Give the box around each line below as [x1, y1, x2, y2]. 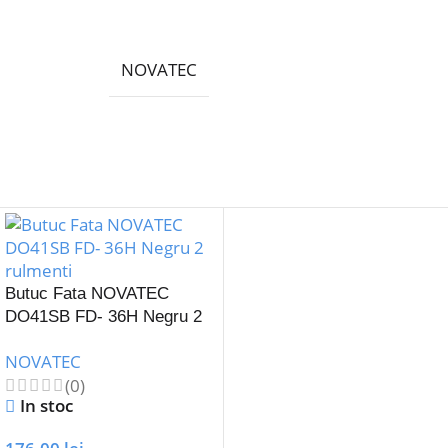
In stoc [20, 394, 74, 418]
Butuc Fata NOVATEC [5, 284, 170, 304]
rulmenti [5, 330, 66, 350]
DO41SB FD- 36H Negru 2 [5, 307, 203, 327]
